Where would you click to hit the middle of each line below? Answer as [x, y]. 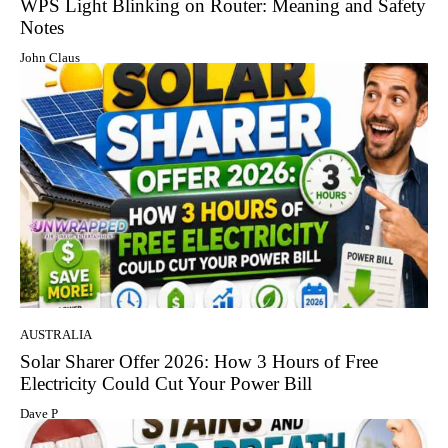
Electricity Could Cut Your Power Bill [166, 383]
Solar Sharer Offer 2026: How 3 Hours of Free [199, 361]
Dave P [39, 413]
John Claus [50, 57]
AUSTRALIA [56, 334]
